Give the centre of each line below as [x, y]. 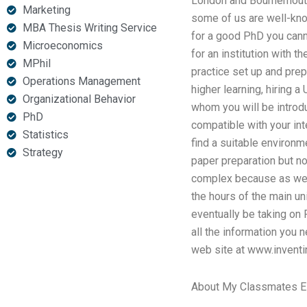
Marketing [46, 10]
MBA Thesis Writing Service [89, 28]
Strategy [42, 152]
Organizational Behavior [79, 99]
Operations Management [81, 81]
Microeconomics [62, 46]
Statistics [45, 135]
